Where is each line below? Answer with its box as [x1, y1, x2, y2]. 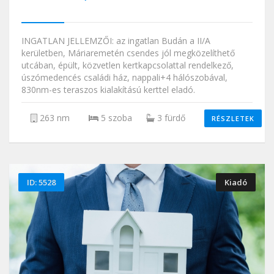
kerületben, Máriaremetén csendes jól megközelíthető [21, 46, 235, 59]
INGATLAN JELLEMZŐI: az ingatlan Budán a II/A [21, 34, 210, 46]
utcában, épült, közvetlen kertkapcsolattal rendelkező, [21, 59, 234, 71]
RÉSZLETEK [211, 113, 254, 123]
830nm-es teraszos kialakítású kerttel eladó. [21, 83, 195, 95]
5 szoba [98, 111, 132, 124]
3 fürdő [155, 111, 185, 124]
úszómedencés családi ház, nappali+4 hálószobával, [21, 71, 228, 83]
